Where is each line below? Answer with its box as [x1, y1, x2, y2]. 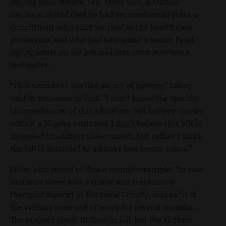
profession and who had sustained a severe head [10, 33, 194, 45]
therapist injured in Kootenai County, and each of [10, 188, 197, 200]
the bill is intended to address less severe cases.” [10, 142, 192, 154]
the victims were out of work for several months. [10, 201, 195, 213]
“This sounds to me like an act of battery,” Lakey [10, 79, 192, 91]
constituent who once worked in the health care [10, 21, 192, 33]
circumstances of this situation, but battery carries [10, 104, 204, 117]
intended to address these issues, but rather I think [10, 130, 202, 142]
